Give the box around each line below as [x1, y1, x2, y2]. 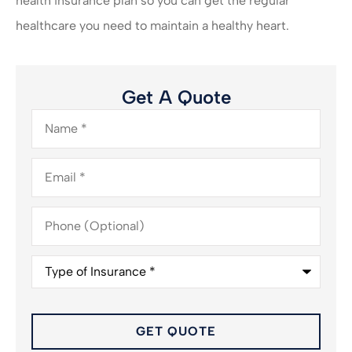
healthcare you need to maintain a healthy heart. [16, 17, 289, 33]
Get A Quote [121, 86, 231, 109]
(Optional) [31, 216, 91, 232]
